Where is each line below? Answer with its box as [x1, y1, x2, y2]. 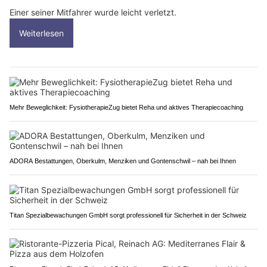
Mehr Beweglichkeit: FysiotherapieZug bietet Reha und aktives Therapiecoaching [10, 104, 243, 111]
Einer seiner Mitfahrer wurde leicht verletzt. [10, 7, 176, 18]
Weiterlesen [19, 28, 64, 39]
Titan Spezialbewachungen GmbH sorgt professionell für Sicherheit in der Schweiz [10, 212, 247, 219]
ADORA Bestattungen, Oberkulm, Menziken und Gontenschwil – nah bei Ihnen [10, 157, 236, 165]
